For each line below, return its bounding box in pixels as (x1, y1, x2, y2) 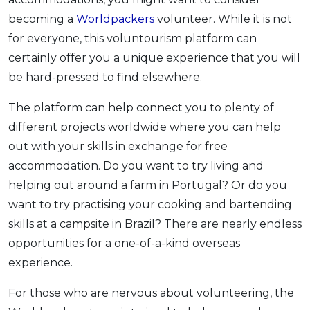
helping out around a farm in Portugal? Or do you (8, 178, 287, 192)
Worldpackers (76, 12, 154, 26)
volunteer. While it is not (154, 12, 292, 26)
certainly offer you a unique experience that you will (8, 51, 300, 64)
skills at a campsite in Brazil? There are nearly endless (8, 217, 302, 230)
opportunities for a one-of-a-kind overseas (8, 236, 240, 250)
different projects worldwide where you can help (8, 120, 281, 134)
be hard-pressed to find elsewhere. (8, 70, 202, 84)
